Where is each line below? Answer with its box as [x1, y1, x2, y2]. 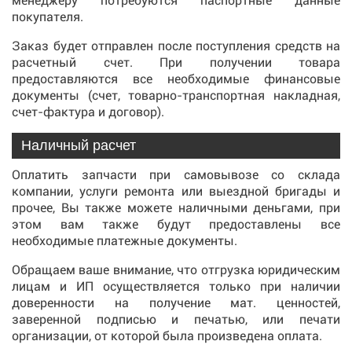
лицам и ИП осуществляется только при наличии [12, 279, 340, 294]
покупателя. [12, 9, 83, 24]
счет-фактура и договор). [12, 104, 164, 119]
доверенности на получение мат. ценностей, [12, 295, 340, 310]
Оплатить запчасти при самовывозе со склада [12, 167, 340, 182]
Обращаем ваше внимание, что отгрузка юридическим [12, 262, 340, 277]
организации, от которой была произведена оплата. [12, 328, 322, 343]
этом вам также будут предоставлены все [12, 217, 340, 232]
